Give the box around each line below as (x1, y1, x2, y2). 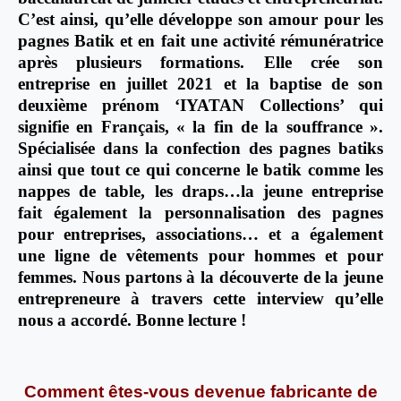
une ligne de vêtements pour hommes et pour (18, 246, 383, 266)
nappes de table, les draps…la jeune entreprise (18, 182, 383, 201)
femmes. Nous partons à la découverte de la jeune (18, 268, 383, 287)
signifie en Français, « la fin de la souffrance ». (18, 117, 383, 137)
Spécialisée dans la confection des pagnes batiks (18, 139, 383, 158)
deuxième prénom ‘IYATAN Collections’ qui (18, 96, 383, 115)
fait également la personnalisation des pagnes (18, 203, 383, 223)
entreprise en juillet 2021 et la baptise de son (18, 74, 383, 94)
